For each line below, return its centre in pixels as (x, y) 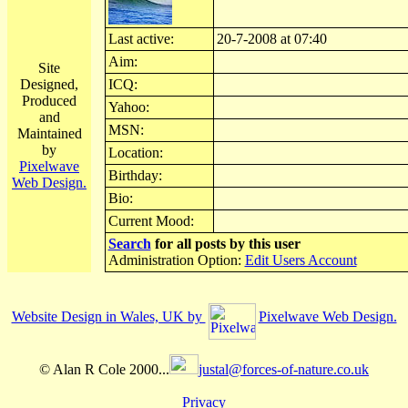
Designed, (49, 84)
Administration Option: (176, 260)
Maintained (49, 133)
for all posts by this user (225, 244)
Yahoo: (128, 107)
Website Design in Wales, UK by (108, 316)
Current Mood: (151, 221)
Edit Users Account (301, 260)
